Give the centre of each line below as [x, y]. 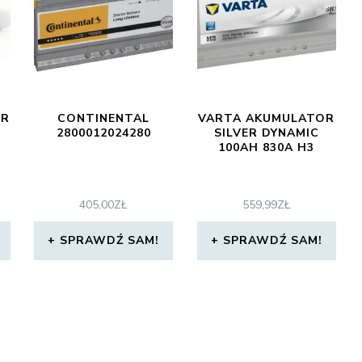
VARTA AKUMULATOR [267, 118]
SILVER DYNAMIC [266, 133]
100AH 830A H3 [267, 147]
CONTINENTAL [104, 118]
